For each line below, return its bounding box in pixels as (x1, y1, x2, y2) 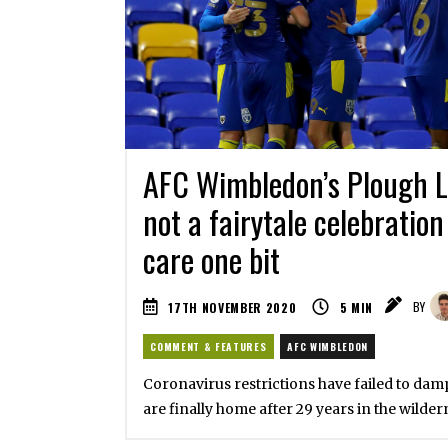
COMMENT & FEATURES (150, 338, 267, 354)
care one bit (142, 236, 280, 284)
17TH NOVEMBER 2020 (168, 298, 297, 316)
